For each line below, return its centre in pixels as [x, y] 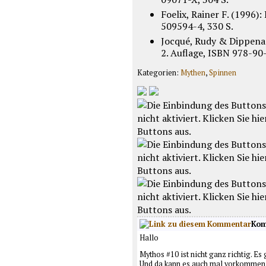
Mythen [193, 72]
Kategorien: [159, 72]
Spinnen [222, 72]
